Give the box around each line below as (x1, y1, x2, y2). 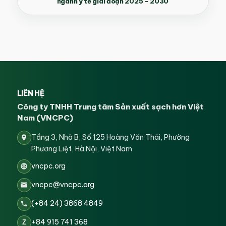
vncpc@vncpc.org (31, 180, 94, 189)
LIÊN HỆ (17, 88, 44, 98)
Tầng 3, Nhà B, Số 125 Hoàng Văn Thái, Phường (31, 132, 190, 142)
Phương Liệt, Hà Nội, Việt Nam (31, 144, 132, 153)
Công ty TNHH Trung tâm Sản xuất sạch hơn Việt (17, 101, 204, 111)
